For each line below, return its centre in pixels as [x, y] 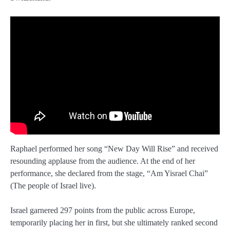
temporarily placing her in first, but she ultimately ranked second [114, 222]
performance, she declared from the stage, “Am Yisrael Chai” [109, 173]
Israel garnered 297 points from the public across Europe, [103, 210]
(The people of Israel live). [53, 185]
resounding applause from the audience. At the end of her [103, 161]
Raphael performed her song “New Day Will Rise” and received [114, 148]
